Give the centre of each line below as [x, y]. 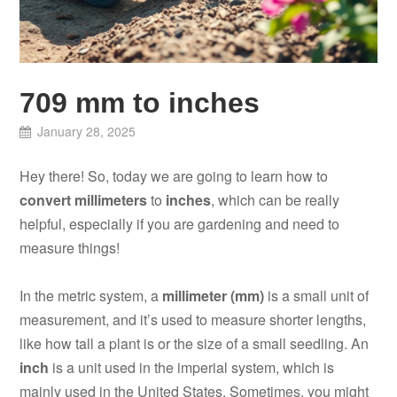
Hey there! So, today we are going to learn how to [174, 176]
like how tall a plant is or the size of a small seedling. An [195, 344]
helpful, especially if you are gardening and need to [180, 224]
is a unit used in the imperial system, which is [192, 368]
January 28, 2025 [86, 131]
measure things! [70, 248]
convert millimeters [84, 200]
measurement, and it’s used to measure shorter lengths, [193, 320]
